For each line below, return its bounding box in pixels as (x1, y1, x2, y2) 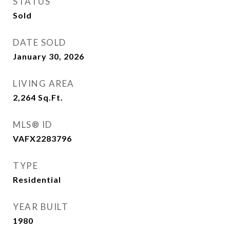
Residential (13, 175, 61, 185)
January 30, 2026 (13, 51, 84, 62)
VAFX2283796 (13, 133, 72, 144)
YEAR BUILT (13, 201, 68, 213)
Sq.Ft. (38, 92, 63, 103)
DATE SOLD (13, 37, 66, 48)
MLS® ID (13, 119, 52, 130)
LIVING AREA (13, 78, 74, 89)
